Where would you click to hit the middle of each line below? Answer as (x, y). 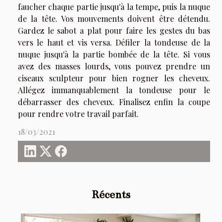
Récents (111, 194)
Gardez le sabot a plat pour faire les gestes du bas (114, 30)
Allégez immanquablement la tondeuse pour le (114, 90)
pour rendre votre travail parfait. (78, 113)
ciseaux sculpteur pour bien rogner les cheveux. (114, 78)
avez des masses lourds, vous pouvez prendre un (114, 66)
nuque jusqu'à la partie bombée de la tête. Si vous (114, 54)
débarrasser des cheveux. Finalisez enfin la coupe (114, 102)
